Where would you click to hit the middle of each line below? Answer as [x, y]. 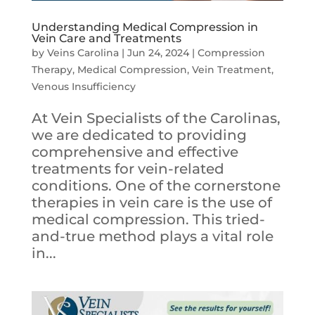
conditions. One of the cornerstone [156, 185]
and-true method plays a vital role [152, 236]
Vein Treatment [231, 69]
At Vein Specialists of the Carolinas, [156, 118]
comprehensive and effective [135, 152]
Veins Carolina [83, 52]
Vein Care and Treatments [106, 38]
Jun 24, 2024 [158, 52]
